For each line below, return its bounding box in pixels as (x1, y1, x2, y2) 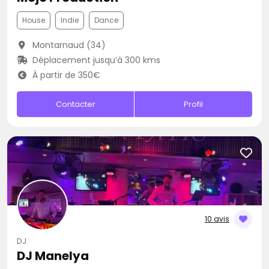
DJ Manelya (17, 247, 89, 264)
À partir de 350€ (29, 69, 100, 81)
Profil (184, 98, 204, 110)
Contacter (55, 98, 95, 110)
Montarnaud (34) (29, 39, 106, 51)
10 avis (205, 214, 229, 224)
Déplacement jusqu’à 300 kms (29, 54, 160, 66)
